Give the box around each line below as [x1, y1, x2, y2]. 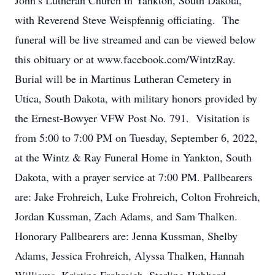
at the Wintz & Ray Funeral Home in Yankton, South [15, 150, 252, 165]
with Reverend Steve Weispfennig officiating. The [15, 12, 239, 27]
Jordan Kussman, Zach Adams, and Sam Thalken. [15, 209, 241, 223]
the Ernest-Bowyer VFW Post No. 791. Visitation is [15, 110, 250, 125]
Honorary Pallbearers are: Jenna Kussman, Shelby [15, 228, 238, 243]
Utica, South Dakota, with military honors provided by [15, 91, 257, 106]
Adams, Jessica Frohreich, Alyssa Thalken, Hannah [15, 248, 244, 263]
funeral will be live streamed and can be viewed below [15, 32, 256, 47]
